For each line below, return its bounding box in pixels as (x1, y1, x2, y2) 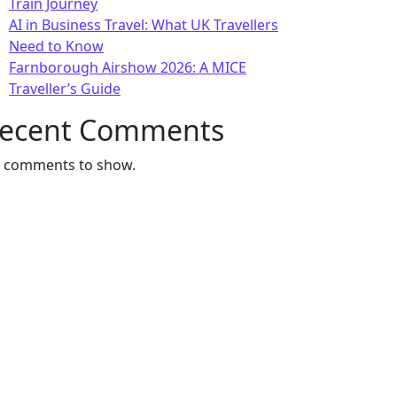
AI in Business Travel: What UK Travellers (9, 15, 278, 35)
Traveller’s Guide (9, 79, 121, 98)
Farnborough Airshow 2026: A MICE (9, 58, 246, 77)
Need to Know (9, 36, 104, 56)
